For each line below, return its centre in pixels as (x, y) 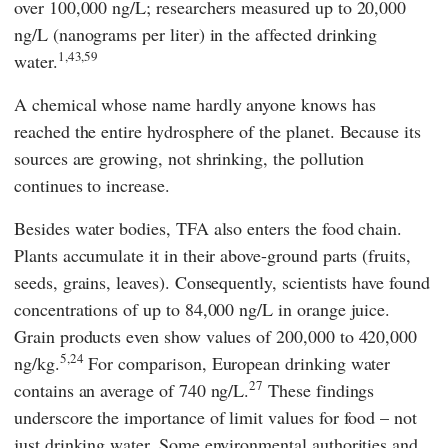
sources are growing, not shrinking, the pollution (189, 157)
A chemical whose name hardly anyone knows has (195, 103)
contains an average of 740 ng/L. (132, 389)
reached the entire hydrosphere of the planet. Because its (217, 130)
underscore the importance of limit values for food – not (215, 416)
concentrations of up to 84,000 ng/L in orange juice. (202, 308)
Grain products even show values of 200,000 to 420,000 (216, 335)
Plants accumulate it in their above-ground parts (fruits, (212, 254)
